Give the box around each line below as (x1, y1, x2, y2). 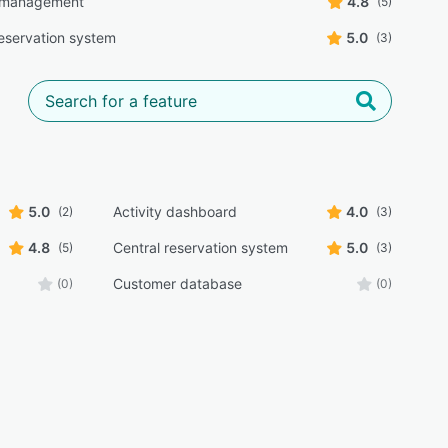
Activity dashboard (112, 203, 237, 221)
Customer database (112, 275, 242, 293)
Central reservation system (112, 239, 288, 257)
